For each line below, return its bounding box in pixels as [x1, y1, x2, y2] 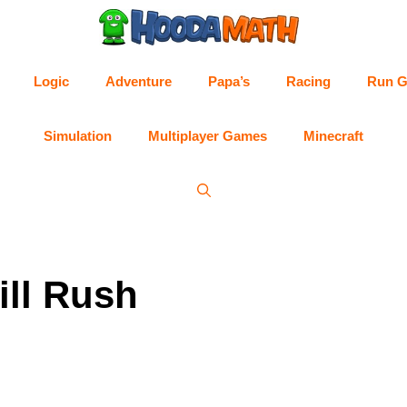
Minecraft [303, 128, 363, 144]
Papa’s [207, 74, 250, 89]
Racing [285, 74, 331, 89]
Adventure [104, 74, 172, 89]
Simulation [44, 128, 112, 144]
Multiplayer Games [148, 128, 267, 144]
